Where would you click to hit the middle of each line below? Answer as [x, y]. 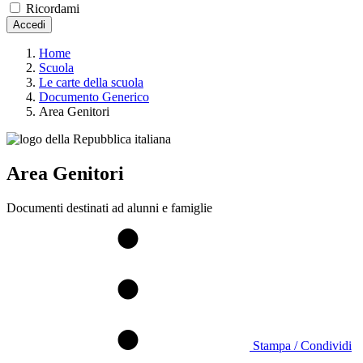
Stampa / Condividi [302, 345]
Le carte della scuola [91, 82]
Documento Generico [94, 96]
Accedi [29, 24]
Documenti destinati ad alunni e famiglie [109, 207]
